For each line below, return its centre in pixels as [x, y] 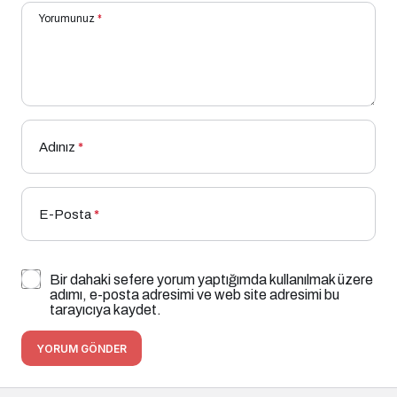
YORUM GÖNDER [82, 348]
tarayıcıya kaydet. [105, 309]
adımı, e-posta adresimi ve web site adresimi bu [195, 294]
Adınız [57, 147]
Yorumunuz [67, 18]
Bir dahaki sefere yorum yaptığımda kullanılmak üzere [211, 279]
